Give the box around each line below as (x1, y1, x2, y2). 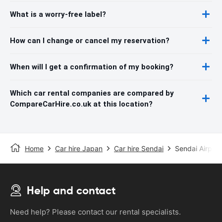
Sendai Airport (175, 144, 221, 153)
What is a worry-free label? (10, 9, 106, 19)
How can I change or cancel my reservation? (10, 36, 169, 45)
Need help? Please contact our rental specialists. (10, 207, 181, 217)
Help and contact (27, 183, 115, 197)
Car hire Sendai (114, 144, 164, 153)
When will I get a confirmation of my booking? (10, 62, 173, 71)
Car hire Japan (55, 144, 103, 153)
